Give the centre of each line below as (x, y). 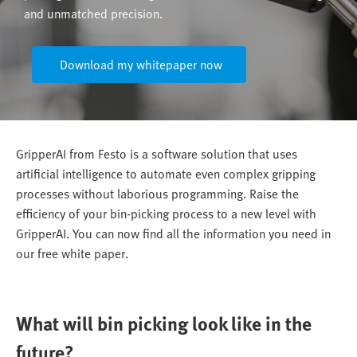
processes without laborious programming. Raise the (157, 193)
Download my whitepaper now (141, 64)
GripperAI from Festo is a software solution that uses (157, 153)
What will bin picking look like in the (164, 323)
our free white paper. (72, 253)
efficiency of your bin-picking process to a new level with (166, 213)
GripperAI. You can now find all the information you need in (173, 233)
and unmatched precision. (93, 13)
